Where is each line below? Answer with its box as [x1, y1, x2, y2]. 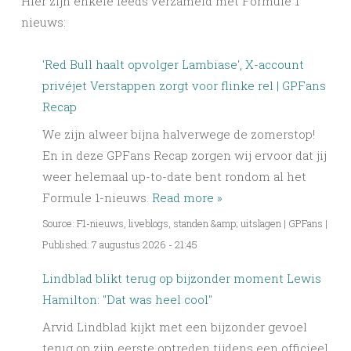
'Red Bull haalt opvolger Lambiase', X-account [42, 56, 304, 72]
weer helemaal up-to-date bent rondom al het [42, 168, 306, 184]
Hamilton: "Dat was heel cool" [42, 291, 212, 308]
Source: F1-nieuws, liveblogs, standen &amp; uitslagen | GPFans [42, 216, 323, 230]
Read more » [152, 189, 223, 205]
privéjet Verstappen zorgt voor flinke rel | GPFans [42, 78, 326, 93]
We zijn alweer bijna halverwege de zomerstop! [42, 125, 315, 142]
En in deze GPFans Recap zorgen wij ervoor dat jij [42, 147, 327, 163]
